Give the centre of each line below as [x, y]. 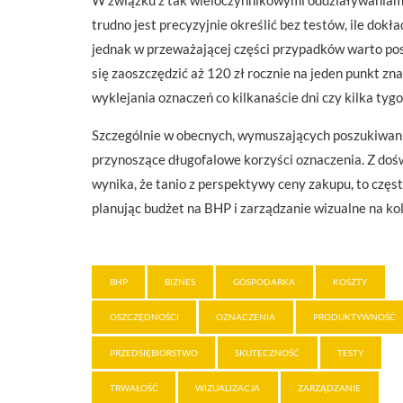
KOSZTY [350, 281]
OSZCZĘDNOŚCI [144, 317]
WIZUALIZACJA [228, 388]
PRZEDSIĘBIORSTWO [153, 352]
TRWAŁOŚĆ [134, 388]
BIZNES [180, 281]
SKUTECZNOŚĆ [268, 352]
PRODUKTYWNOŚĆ [355, 317]
